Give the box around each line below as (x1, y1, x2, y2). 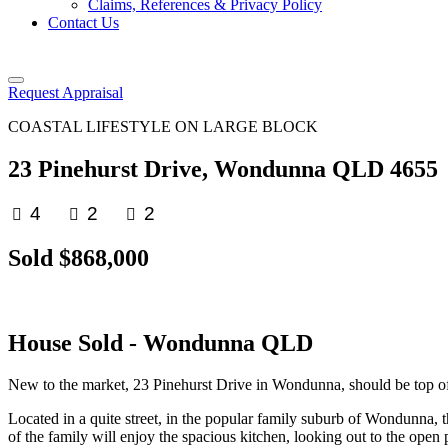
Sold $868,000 (8, 244, 149, 271)
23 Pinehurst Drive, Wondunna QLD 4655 (8, 155, 438, 182)
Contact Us (48, 14, 119, 31)
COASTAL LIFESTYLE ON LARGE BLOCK (8, 118, 318, 135)
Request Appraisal (8, 84, 123, 101)
